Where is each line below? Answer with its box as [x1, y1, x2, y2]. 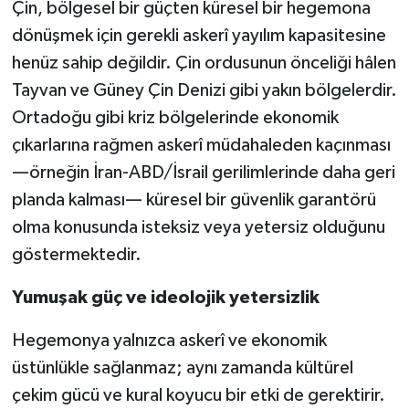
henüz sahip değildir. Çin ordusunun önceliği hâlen [11, 53, 396, 72]
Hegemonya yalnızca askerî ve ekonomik [11, 330, 327, 350]
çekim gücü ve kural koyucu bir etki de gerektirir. [11, 385, 385, 404]
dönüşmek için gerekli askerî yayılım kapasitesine [11, 26, 386, 45]
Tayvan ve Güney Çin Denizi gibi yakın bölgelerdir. [11, 80, 397, 100]
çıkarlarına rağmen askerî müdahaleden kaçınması [11, 135, 391, 154]
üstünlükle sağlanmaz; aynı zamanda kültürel [11, 358, 353, 377]
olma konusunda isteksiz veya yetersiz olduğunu [11, 217, 385, 236]
